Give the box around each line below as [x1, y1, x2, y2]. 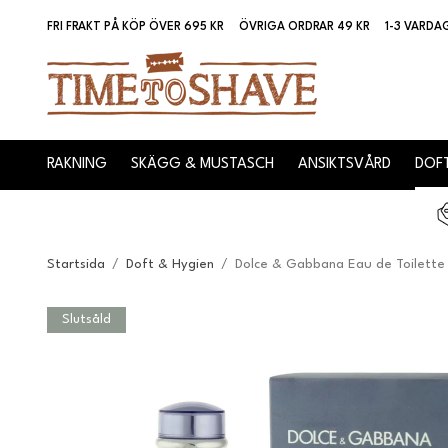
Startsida [47, 257, 105, 271]
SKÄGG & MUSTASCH [131, 157, 274, 173]
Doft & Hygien [126, 257, 214, 271]
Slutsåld [62, 312, 111, 326]
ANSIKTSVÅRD [298, 157, 391, 173]
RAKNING [47, 157, 107, 173]
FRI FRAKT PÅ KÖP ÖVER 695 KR [47, 21, 224, 34]
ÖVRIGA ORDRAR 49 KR [239, 21, 370, 34]
